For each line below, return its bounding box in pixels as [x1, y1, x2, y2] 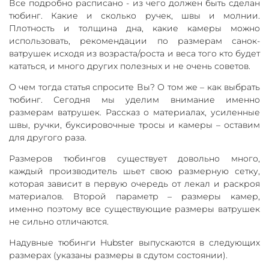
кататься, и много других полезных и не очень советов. [9, 60, 250, 71]
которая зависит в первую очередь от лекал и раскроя [9, 178, 260, 189]
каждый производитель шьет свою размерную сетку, [9, 165, 260, 177]
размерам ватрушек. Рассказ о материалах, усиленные [9, 106, 260, 118]
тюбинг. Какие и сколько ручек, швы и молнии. [9, 10, 260, 21]
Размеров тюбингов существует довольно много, [9, 153, 260, 164]
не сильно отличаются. [9, 216, 109, 227]
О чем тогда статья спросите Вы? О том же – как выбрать [9, 81, 260, 92]
